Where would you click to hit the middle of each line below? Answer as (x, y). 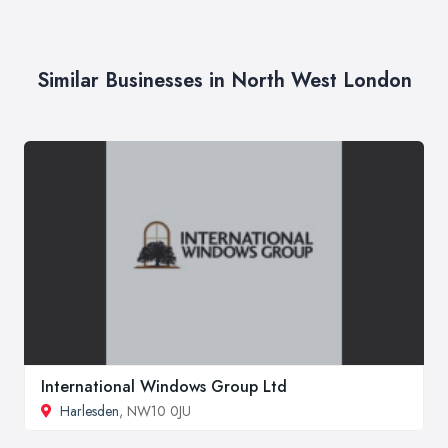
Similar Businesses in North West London (224, 81)
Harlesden (89, 411)
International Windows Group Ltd (164, 387)
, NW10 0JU (155, 411)
